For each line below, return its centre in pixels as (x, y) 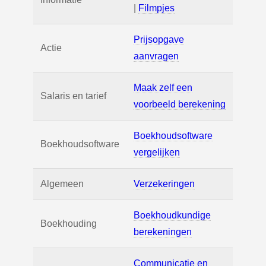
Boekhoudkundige (172, 216)
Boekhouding (69, 224)
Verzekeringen (164, 184)
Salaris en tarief (73, 96)
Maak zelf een (163, 88)
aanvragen (156, 56)
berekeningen (163, 232)
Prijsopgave (159, 40)
